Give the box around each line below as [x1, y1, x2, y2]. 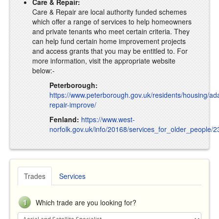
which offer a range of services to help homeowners [32, 16, 192, 26]
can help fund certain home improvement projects [32, 36, 186, 46]
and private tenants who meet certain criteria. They [32, 26, 190, 36]
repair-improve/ [49, 99, 96, 109]
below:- [32, 65, 55, 75]
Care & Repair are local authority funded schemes [32, 6, 187, 17]
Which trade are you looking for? [34, 197, 136, 207]
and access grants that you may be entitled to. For [32, 45, 188, 56]
